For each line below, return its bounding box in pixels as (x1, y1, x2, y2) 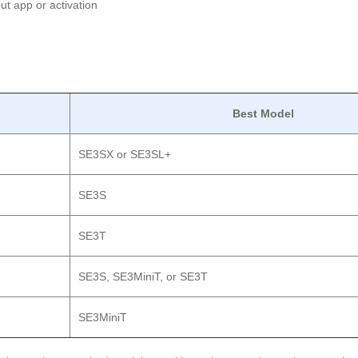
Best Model (233, 107, 294, 121)
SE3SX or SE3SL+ (78, 148, 171, 161)
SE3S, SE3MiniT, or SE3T (78, 270, 208, 284)
